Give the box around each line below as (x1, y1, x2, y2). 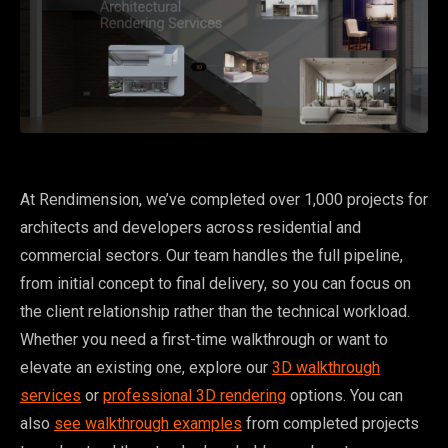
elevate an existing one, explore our (20, 358, 272, 378)
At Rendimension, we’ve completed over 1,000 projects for (20, 190, 428, 210)
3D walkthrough (272, 358, 380, 378)
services (20, 386, 81, 406)
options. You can (286, 386, 403, 406)
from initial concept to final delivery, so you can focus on (20, 274, 411, 294)
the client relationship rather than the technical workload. (20, 302, 410, 322)
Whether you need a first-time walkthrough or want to (20, 330, 388, 350)
